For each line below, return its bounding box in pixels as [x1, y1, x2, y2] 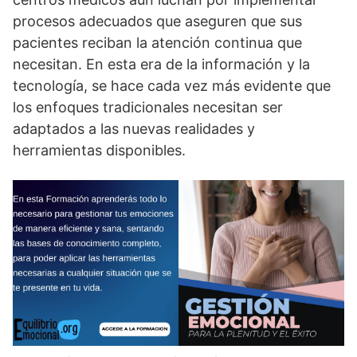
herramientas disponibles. [13, 142, 186, 159]
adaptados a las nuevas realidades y [13, 120, 255, 138]
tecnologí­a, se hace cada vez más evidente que [13, 77, 331, 95]
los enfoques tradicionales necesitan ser [13, 99, 283, 116]
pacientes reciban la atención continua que [13, 34, 302, 52]
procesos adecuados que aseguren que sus [13, 13, 302, 30]
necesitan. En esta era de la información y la [13, 56, 310, 73]
